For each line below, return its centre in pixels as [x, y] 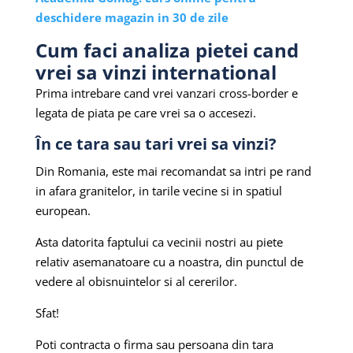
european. [64, 211]
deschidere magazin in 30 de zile [132, 18]
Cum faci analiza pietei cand [167, 50]
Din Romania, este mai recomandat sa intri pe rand [173, 171]
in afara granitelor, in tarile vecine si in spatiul [158, 191]
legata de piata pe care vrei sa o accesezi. [145, 113]
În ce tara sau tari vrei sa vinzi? [158, 144]
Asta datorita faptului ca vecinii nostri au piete [159, 242]
